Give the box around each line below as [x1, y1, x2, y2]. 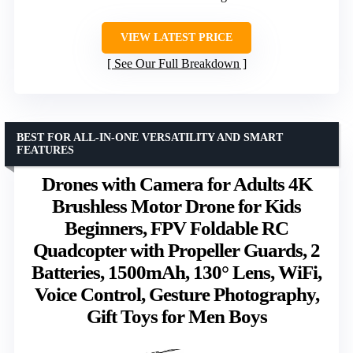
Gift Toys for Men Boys [86, 306, 267, 328]
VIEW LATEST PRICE [121, 32, 232, 44]
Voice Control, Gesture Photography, [34, 284, 319, 306]
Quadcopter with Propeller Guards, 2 [33, 240, 320, 262]
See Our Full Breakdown [113, 57, 240, 71]
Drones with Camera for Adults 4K [41, 173, 312, 195]
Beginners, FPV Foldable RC [65, 217, 288, 240]
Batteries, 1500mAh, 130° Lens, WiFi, [32, 262, 321, 284]
